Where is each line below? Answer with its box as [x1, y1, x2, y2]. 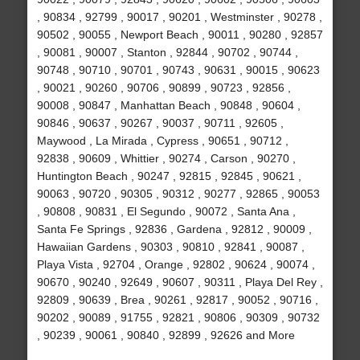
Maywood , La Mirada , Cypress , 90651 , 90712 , [36, 134, 288, 148]
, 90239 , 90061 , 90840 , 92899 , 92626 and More [36, 329, 295, 342]
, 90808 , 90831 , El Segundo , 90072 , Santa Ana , [36, 205, 296, 219]
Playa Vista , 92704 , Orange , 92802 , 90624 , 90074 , [36, 258, 315, 272]
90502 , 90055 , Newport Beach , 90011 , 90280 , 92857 [36, 28, 323, 42]
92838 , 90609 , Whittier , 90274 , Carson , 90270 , [36, 152, 296, 166]
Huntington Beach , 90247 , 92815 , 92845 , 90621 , [36, 170, 301, 183]
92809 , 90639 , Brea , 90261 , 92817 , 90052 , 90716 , [36, 293, 318, 307]
